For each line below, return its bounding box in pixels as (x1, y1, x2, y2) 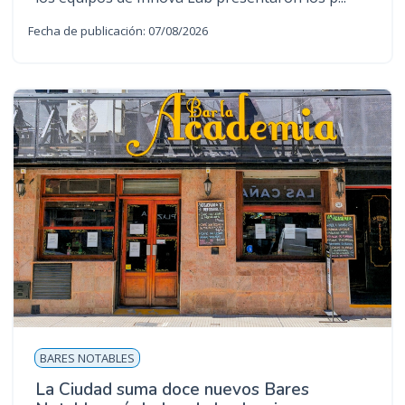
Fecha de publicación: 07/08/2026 (28, 22, 208, 39)
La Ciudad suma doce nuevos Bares (35, 377, 309, 401)
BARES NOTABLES (40, 349, 136, 366)
